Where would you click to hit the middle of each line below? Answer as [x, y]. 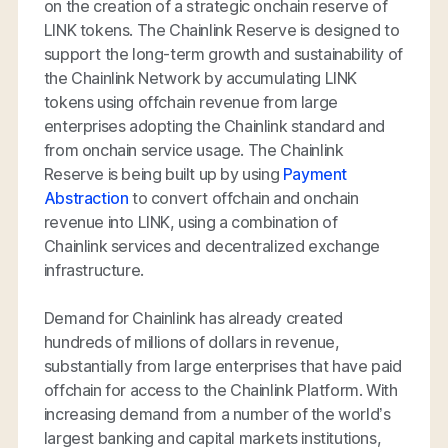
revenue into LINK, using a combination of [190, 222]
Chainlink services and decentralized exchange [211, 246]
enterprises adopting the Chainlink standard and [214, 126]
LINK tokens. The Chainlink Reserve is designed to [221, 30]
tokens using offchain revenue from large [190, 102]
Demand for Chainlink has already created [193, 318]
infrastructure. [93, 270]
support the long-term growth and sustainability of [223, 54]
